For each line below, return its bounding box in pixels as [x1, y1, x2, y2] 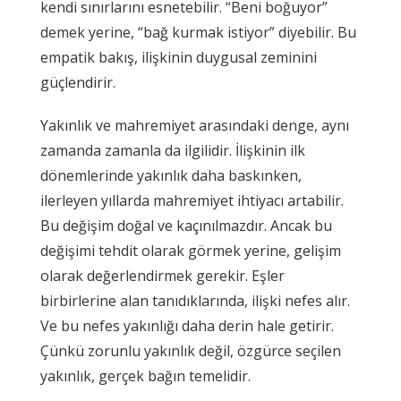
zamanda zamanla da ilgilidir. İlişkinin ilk [40, 140, 305, 160]
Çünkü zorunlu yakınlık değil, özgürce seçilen [40, 340, 341, 361]
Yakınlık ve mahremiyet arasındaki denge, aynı [40, 115, 349, 135]
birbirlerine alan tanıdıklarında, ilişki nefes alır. [40, 290, 350, 311]
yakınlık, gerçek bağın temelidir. [40, 365, 251, 386]
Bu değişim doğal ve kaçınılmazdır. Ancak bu [40, 215, 332, 235]
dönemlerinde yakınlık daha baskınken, [40, 165, 302, 185]
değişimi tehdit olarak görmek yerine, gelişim [40, 240, 341, 260]
